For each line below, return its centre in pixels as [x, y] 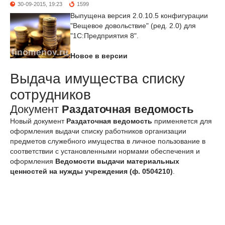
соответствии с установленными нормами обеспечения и [105, 151]
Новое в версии [99, 56]
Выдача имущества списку [97, 79]
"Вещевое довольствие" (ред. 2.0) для [133, 26]
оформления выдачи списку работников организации [98, 131]
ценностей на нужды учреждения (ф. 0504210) [91, 171]
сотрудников [50, 95]
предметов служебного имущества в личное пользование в [108, 141]
